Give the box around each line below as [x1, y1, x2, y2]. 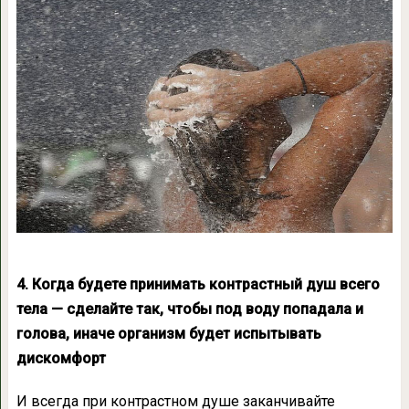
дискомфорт [16, 349, 106, 367]
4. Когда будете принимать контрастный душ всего [16, 275, 380, 293]
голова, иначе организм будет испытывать [16, 324, 321, 342]
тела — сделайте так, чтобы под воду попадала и [16, 299, 363, 318]
